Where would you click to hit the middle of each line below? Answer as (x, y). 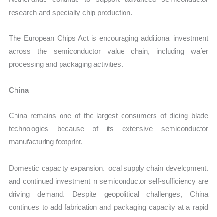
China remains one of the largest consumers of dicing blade (108, 116)
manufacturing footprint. (46, 142)
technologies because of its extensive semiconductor (108, 129)
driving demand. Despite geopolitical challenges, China (108, 194)
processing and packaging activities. (66, 64)
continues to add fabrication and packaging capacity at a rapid (108, 207)
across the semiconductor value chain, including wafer (108, 51)
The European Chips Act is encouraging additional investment (108, 38)
